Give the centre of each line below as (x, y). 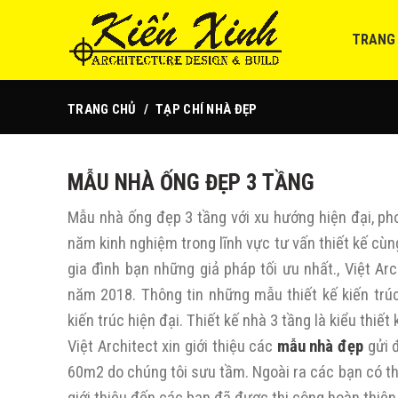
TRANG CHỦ (102, 109)
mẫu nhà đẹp (320, 346)
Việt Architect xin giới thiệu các (172, 346)
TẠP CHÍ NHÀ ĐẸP (207, 109)
